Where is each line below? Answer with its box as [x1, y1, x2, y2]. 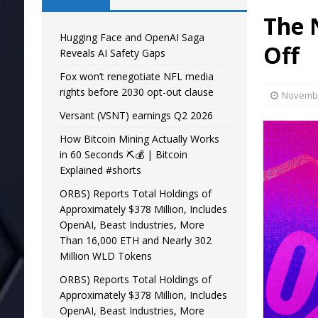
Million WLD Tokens [59, 249, 152, 263]
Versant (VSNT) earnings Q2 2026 [59, 109, 213, 122]
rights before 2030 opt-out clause [59, 85, 214, 99]
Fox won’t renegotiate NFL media [59, 70, 214, 83]
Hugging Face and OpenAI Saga [59, 31, 204, 44]
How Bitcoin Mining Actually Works [59, 132, 219, 146]
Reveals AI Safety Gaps [59, 46, 165, 60]
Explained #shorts [59, 163, 141, 177]
